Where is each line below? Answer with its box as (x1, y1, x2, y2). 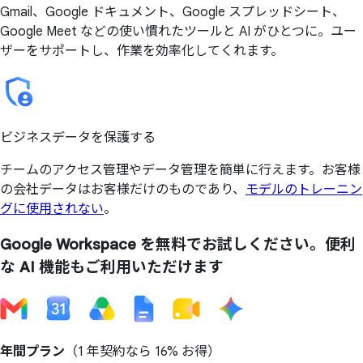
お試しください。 (202, 235, 325, 254)
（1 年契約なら (65, 343, 155, 360)
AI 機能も (15, 258, 85, 277)
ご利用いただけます (85, 258, 224, 277)
